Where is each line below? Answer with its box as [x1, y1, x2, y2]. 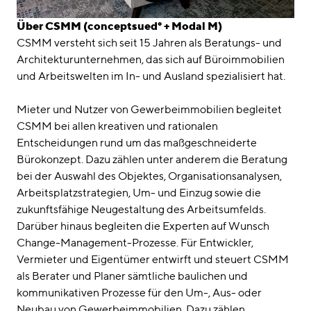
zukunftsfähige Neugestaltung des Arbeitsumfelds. [17, 203, 266, 217]
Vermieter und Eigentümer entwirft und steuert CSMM [17, 253, 289, 267]
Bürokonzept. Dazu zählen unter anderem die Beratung [17, 153, 287, 167]
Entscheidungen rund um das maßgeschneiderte [17, 136, 257, 150]
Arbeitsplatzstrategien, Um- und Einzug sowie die [17, 186, 261, 200]
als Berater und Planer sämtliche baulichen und [17, 269, 248, 283]
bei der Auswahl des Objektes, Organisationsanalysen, [17, 169, 282, 183]
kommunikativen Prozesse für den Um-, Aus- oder [17, 286, 262, 300]
